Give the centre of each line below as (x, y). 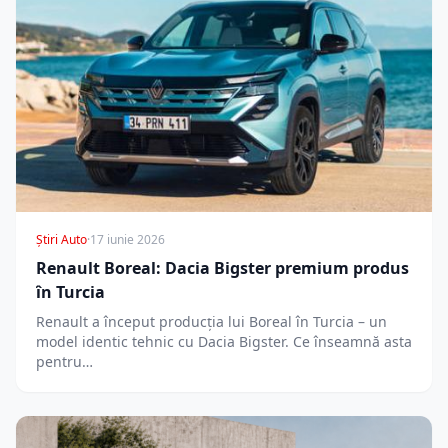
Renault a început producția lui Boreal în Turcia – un (211, 322)
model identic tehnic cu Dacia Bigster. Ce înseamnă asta (224, 342)
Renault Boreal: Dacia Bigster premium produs (222, 268)
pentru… (64, 362)
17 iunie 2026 (127, 240)
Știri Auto (61, 240)
